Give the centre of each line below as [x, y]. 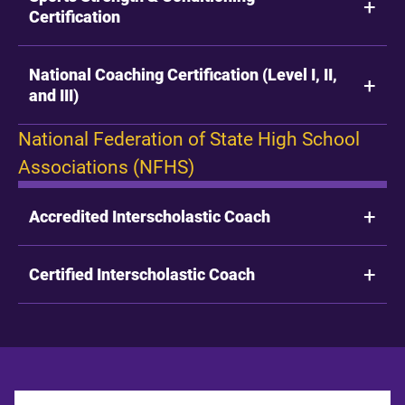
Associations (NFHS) [106, 166]
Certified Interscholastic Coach [142, 273]
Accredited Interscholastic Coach [150, 216]
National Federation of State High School [189, 138]
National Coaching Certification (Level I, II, [183, 74]
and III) [54, 94]
